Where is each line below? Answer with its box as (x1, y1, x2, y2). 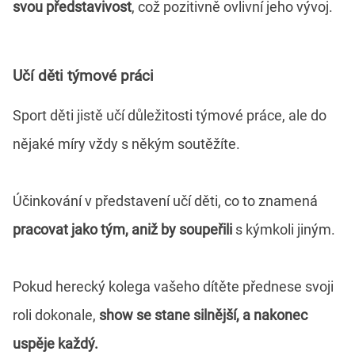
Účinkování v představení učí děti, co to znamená (13, 193, 318, 210)
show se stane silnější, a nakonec (99, 307, 307, 324)
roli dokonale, (13, 307, 99, 324)
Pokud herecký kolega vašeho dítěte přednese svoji (13, 278, 334, 296)
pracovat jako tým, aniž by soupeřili (13, 221, 232, 239)
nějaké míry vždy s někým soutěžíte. (13, 136, 240, 153)
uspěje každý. (13, 335, 98, 353)
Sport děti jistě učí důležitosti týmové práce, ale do (13, 107, 326, 124)
